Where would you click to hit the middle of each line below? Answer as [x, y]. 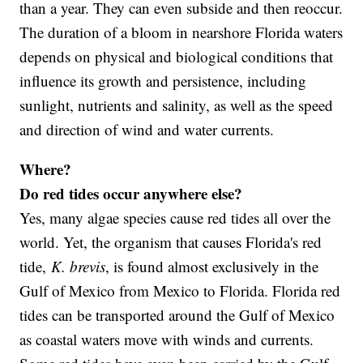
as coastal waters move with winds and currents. [167, 340]
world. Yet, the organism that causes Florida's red [171, 242]
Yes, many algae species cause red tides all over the [175, 218]
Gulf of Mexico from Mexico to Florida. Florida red [180, 291]
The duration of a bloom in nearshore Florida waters [181, 32]
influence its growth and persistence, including [163, 81]
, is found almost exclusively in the [212, 267]
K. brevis [76, 267]
